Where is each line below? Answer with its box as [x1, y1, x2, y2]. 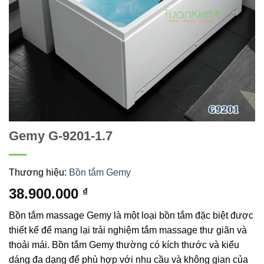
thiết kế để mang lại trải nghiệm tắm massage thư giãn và [9, 225, 247, 236]
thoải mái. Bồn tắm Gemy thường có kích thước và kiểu [9, 240, 239, 250]
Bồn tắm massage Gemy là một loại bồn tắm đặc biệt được [9, 210, 253, 221]
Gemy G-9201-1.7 [9, 128, 113, 144]
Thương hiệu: [9, 167, 69, 178]
